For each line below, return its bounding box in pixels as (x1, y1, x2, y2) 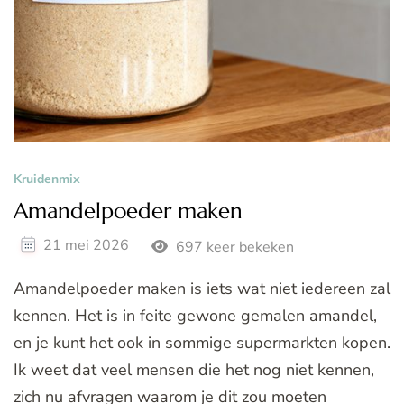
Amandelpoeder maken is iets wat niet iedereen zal (14, 278, 390, 300)
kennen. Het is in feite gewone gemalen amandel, (14, 305, 377, 327)
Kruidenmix (14, 170, 80, 188)
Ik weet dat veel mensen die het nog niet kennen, (14, 359, 374, 381)
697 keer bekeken (171, 236, 294, 257)
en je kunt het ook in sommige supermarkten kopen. (14, 332, 390, 354)
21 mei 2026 (43, 234, 129, 255)
